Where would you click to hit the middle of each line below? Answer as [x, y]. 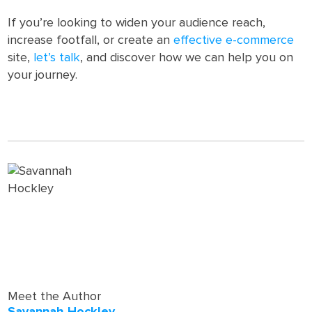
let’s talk [57, 58]
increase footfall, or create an [91, 40]
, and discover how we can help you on [187, 58]
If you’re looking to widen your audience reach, [137, 23]
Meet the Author [55, 297]
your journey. [43, 75]
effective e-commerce [234, 40]
